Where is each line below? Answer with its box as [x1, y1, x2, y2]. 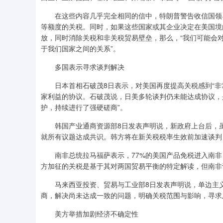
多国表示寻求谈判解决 [41, 62, 124, 72]
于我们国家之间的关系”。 [41, 43, 120, 53]
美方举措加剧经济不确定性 [41, 209, 138, 219]
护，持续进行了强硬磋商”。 [41, 102, 127, 112]
